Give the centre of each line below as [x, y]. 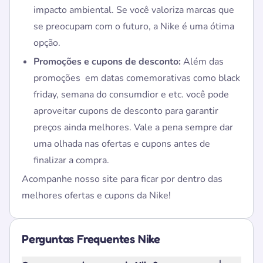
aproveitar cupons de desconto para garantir [126, 111]
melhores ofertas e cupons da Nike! [96, 195]
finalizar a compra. [71, 160]
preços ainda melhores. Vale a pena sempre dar [133, 127]
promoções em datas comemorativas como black [137, 78]
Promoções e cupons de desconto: [107, 62]
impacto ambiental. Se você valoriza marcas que [134, 10]
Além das [202, 62]
